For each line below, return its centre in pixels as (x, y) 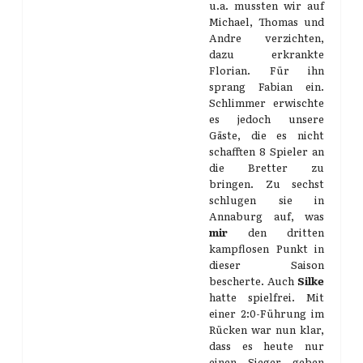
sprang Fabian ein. (267, 86)
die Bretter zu (267, 167)
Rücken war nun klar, (267, 329)
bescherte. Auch (253, 281)
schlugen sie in (267, 200)
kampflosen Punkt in (267, 248)
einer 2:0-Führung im (267, 313)
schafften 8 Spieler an (267, 151)
